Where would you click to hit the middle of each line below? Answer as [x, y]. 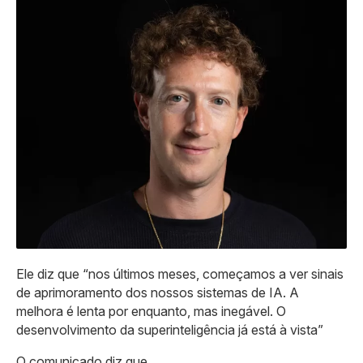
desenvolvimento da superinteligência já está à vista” [170, 329]
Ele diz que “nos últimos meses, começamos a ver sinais [180, 273]
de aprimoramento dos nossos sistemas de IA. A [158, 292]
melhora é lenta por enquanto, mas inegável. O [151, 311]
